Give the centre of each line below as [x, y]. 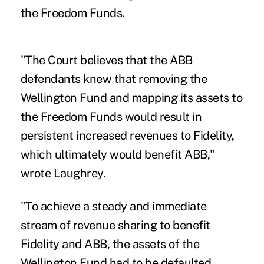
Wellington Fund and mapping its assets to [131, 98]
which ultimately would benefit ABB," [118, 155]
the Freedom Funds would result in [111, 117]
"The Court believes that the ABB [106, 60]
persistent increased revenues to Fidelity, [127, 136]
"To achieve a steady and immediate [113, 207]
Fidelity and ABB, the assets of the [110, 244]
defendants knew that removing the [114, 79]
